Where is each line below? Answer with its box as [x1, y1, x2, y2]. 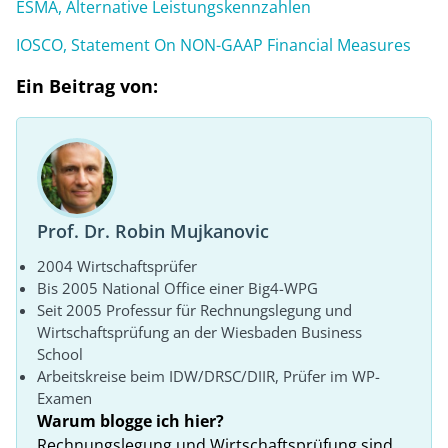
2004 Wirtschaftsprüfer [37, 256, 197, 277]
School [37, 344, 83, 365]
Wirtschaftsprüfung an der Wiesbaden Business [37, 322, 362, 343]
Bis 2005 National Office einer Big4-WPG [37, 278, 318, 299]
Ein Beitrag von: [16, 74, 158, 99]
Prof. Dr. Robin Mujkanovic [37, 219, 269, 244]
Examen [37, 388, 92, 409]
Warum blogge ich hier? [37, 410, 224, 433]
